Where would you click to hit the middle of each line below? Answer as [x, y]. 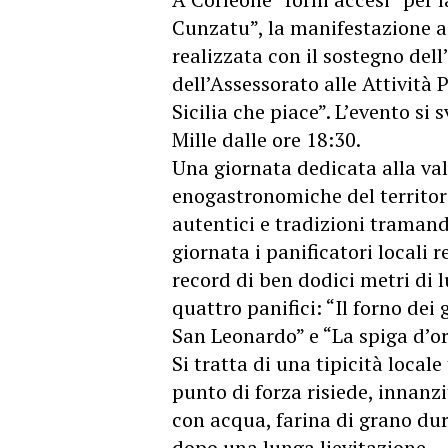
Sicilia [200, 111]
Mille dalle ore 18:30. [266, 139]
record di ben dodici [266, 279]
